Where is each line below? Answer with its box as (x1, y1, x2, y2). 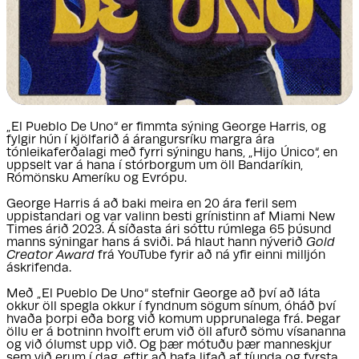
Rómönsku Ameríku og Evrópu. (6, 172, 187, 186)
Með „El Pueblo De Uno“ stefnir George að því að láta (6, 288, 321, 301)
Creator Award (6, 249, 98, 263)
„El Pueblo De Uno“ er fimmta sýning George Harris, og (6, 121, 326, 135)
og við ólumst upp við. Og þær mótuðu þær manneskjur (6, 339, 332, 353)
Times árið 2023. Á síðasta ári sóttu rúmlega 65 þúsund (6, 224, 332, 237)
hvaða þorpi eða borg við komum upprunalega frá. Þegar (6, 313, 341, 327)
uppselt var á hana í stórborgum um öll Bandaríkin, (6, 159, 303, 173)
